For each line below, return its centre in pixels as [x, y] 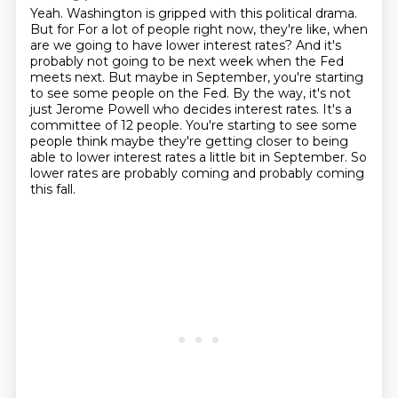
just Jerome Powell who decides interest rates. [176, 109]
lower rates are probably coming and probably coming [197, 173]
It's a [337, 109]
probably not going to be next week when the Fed [187, 61]
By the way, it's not [291, 93]
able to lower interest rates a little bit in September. [190, 157]
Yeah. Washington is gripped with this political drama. [193, 13]
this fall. [52, 189]
